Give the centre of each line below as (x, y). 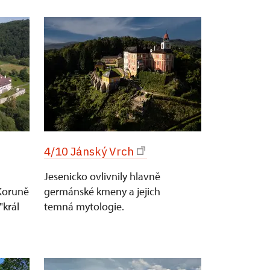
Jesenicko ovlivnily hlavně (102, 176)
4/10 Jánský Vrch (89, 151)
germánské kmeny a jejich (102, 191)
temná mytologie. (84, 206)
